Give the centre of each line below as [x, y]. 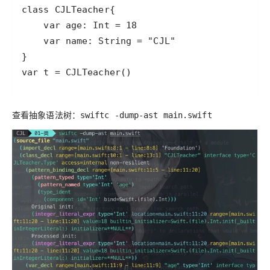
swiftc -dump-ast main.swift [146, 115]
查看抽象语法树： [46, 115]
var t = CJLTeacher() [77, 73]
